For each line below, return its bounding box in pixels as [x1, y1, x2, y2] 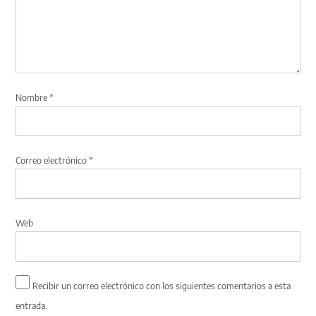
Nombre [16, 92, 50, 104]
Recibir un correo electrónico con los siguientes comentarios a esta [32, 280, 291, 292]
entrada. [16, 300, 48, 312]
